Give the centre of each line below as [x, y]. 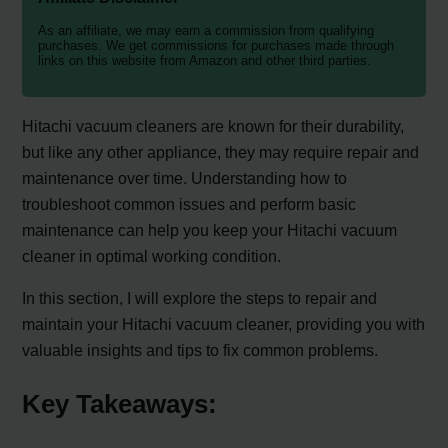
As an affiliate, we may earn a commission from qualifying [206, 30]
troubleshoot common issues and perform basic [189, 204]
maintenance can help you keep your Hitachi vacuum [210, 230]
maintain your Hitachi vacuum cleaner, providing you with [224, 324]
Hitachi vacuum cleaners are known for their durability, [213, 126]
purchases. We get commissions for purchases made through [216, 45]
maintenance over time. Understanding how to [185, 178]
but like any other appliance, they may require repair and [221, 152]
